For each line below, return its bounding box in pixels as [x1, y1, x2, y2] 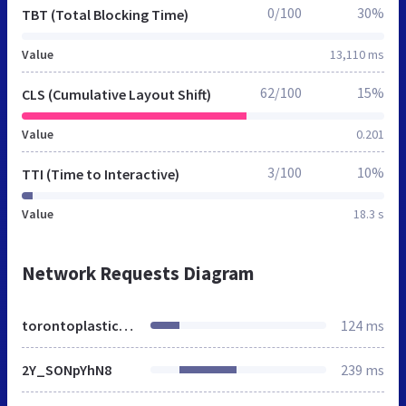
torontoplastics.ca [119, 315, 133, 334]
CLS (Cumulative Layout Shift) [22, 84, 211, 103]
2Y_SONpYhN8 [22, 360, 111, 379]
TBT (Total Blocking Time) [22, 5, 188, 24]
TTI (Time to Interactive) [22, 164, 179, 183]
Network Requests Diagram [22, 260, 254, 285]
